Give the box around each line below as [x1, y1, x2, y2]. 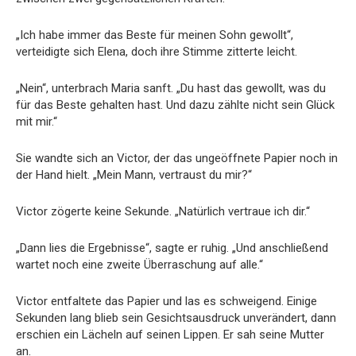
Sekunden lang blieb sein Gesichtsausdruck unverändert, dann [16, 310, 336, 325]
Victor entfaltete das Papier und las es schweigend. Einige [16, 293, 317, 308]
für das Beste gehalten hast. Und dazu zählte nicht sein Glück [16, 97, 335, 112]
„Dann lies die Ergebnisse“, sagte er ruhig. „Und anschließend [16, 240, 328, 255]
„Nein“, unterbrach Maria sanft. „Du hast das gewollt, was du [16, 80, 326, 95]
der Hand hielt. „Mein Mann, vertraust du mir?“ [16, 167, 252, 182]
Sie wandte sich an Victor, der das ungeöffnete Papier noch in [16, 150, 338, 165]
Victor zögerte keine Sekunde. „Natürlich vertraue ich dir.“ [16, 203, 310, 219]
